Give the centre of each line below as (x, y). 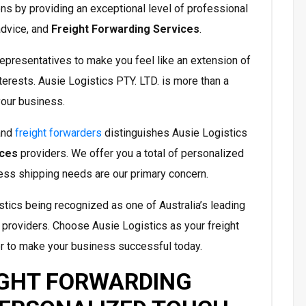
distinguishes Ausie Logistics (175, 133)
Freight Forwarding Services (125, 29)
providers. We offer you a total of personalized (131, 154)
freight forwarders (58, 133)
